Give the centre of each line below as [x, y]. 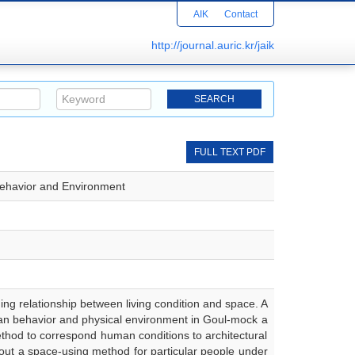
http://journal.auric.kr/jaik [213, 45]
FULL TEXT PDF [230, 152]
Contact [241, 14]
